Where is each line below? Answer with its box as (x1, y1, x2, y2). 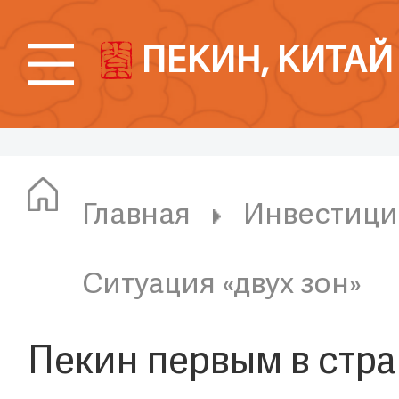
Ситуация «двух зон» (82, 266, 362, 304)
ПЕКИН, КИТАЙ (140, 41, 393, 86)
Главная (82, 198, 191, 235)
